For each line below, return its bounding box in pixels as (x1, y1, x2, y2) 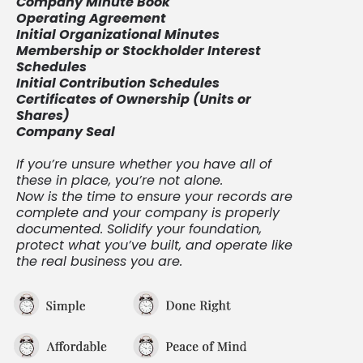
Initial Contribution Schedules (16, 73, 220, 92)
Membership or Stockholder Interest (16, 41, 261, 60)
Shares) (16, 105, 70, 125)
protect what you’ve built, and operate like (16, 235, 293, 254)
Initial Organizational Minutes (16, 24, 220, 44)
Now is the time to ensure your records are (16, 186, 293, 206)
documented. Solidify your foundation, (16, 219, 262, 238)
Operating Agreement (16, 8, 166, 28)
